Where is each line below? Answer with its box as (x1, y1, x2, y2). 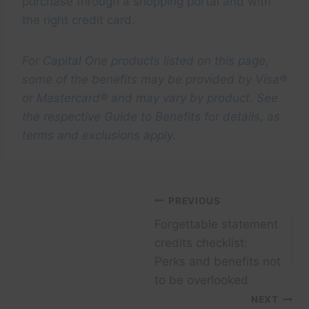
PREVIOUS (168, 195, 221, 206)
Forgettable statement (154, 217, 278, 232)
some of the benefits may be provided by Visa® (22, 72, 287, 87)
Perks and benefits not (154, 255, 281, 269)
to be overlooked (154, 273, 248, 288)
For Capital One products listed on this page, (22, 54, 269, 68)
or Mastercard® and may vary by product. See (22, 91, 278, 106)
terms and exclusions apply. (22, 128, 176, 143)
